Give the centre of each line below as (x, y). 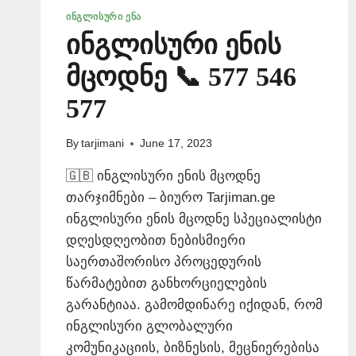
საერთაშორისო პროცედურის (164, 262)
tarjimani (103, 144)
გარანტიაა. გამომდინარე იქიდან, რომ (194, 305)
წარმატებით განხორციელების (166, 284)
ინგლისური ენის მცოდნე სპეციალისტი (194, 219)
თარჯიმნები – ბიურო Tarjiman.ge (170, 198)
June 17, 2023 (176, 144)
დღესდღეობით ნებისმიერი (156, 241)
